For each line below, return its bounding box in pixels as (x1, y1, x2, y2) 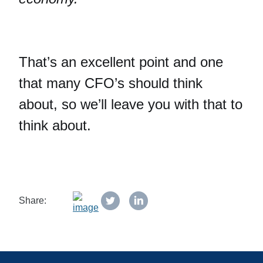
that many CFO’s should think (19, 75, 203, 92)
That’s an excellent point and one (19, 54, 223, 70)
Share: (19, 195, 46, 206)
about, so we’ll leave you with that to (19, 96, 242, 113)
